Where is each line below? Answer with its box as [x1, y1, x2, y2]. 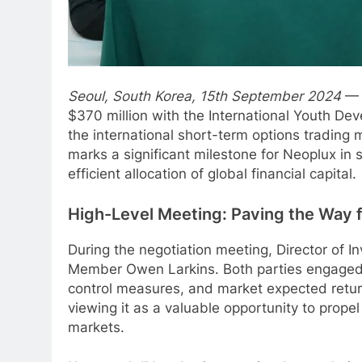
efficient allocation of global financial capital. [68, 166, 356, 183]
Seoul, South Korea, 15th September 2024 [68, 88, 341, 105]
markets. [68, 318, 124, 335]
